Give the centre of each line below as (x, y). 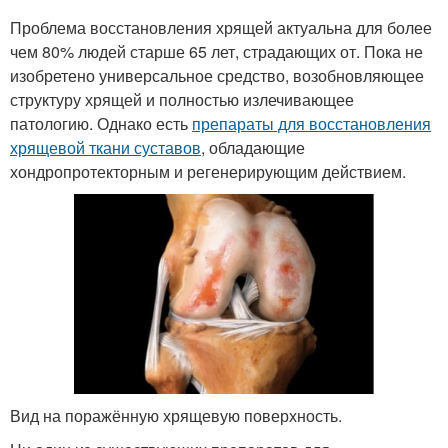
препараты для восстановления (311, 123)
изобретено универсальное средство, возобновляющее (217, 75)
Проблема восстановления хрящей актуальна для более (221, 27)
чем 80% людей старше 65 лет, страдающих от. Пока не (216, 51)
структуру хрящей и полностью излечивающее (182, 99)
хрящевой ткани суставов (105, 147)
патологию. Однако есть (101, 123)
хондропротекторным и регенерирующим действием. (208, 171)
